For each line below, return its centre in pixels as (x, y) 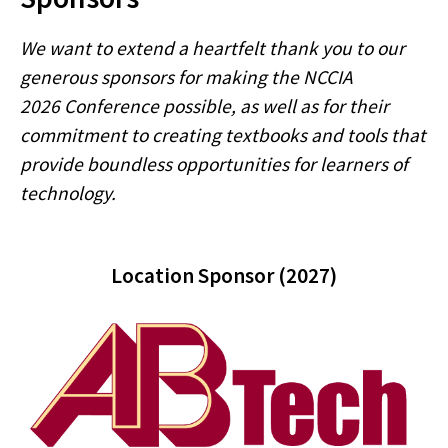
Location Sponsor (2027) (224, 275)
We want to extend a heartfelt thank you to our (212, 47)
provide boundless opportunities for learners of (214, 163)
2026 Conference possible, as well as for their (204, 105)
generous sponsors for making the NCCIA (186, 76)
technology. (68, 192)
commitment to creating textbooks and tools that (223, 134)
